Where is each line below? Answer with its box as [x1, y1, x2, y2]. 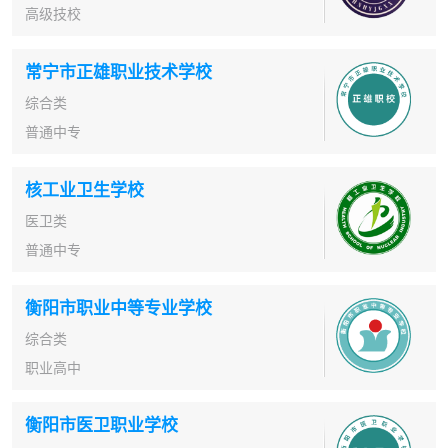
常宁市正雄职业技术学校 [25, 60, 212, 84]
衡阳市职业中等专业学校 [25, 295, 212, 319]
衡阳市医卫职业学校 [25, 413, 178, 437]
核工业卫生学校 [25, 177, 144, 201]
